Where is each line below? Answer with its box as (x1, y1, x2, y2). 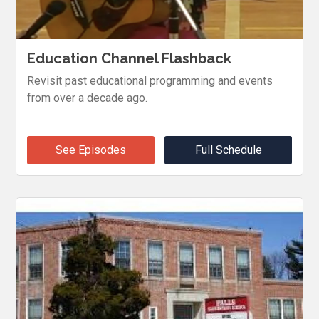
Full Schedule (194, 142, 262, 157)
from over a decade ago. (27, 90, 148, 105)
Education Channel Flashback (27, 49, 232, 67)
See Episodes (55, 142, 126, 157)
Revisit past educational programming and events (27, 73, 273, 88)
